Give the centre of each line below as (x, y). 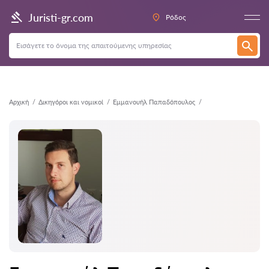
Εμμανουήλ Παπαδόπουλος (154, 102)
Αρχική (19, 102)
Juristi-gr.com (61, 17)
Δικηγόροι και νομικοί (71, 102)
